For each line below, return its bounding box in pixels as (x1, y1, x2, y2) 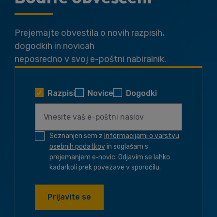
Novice (88, 89, 113, 98)
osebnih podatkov (49, 142, 105, 151)
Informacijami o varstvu (104, 132, 179, 140)
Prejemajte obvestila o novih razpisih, (15, 28, 164, 38)
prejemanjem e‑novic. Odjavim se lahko (49, 153, 170, 161)
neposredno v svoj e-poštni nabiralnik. (15, 54, 166, 64)
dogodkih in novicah (15, 41, 94, 51)
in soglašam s (105, 142, 148, 151)
